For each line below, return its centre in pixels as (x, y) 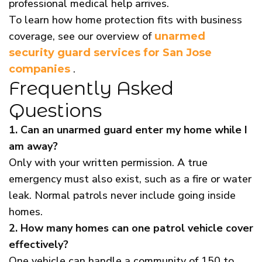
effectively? (39, 245)
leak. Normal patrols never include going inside (122, 196)
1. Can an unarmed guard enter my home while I (128, 130)
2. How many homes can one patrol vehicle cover (131, 228)
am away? (33, 146)
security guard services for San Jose (110, 53)
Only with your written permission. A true (108, 163)
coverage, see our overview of (82, 37)
